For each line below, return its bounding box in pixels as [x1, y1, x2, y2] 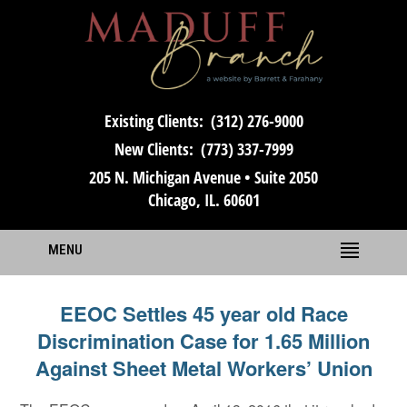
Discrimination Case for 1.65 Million [37, 326, 370, 356]
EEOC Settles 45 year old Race [59, 299, 348, 329]
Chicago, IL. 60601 [147, 189, 260, 212]
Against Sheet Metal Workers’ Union [35, 353, 372, 383]
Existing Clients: [104, 110, 203, 133]
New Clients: [114, 138, 194, 161]
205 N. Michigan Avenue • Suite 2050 [89, 166, 318, 189]
